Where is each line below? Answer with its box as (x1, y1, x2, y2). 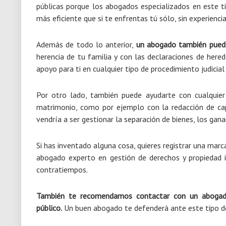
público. (36, 203, 62, 213)
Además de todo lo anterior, (36, 39, 136, 49)
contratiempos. (36, 164, 88, 175)
